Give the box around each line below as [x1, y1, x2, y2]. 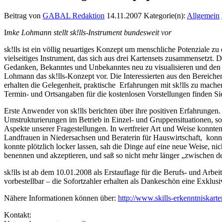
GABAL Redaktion [43, 11, 105, 20]
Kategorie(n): [144, 11, 187, 20]
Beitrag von [4, 11, 43, 20]
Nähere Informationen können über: [4, 193, 118, 202]
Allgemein [187, 11, 220, 20]
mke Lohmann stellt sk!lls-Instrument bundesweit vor [6, 28, 171, 37]
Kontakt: [4, 210, 31, 219]
